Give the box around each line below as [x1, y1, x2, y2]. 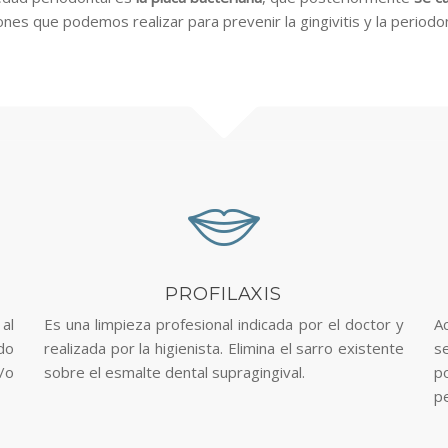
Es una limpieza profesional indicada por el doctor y [44, 314, 404, 334]
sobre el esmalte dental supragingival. [44, 362, 305, 382]
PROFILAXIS [165, 283, 283, 305]
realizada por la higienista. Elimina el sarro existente [44, 338, 404, 358]
